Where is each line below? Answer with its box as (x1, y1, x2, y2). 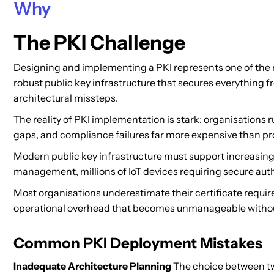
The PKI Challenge (13, 31, 185, 54)
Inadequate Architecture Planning (13, 260, 171, 272)
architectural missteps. (13, 92, 118, 104)
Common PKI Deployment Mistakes (13, 234, 262, 252)
